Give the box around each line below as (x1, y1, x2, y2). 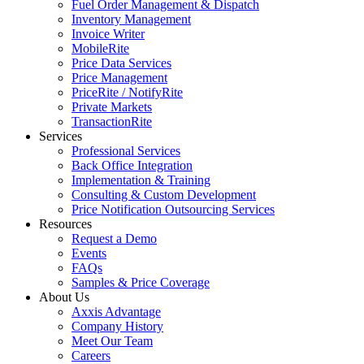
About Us (39, 290, 89, 304)
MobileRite (71, 41, 129, 55)
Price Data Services (71, 56, 171, 70)
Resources (39, 217, 92, 231)
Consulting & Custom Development (71, 188, 256, 201)
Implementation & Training (71, 173, 210, 187)
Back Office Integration (71, 158, 193, 172)
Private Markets (71, 100, 152, 114)
